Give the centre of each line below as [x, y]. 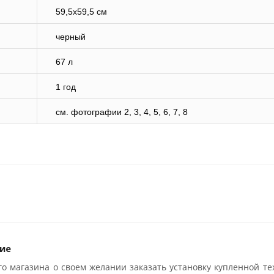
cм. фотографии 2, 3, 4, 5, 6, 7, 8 [122, 112]
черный [71, 37]
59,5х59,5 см [81, 12]
